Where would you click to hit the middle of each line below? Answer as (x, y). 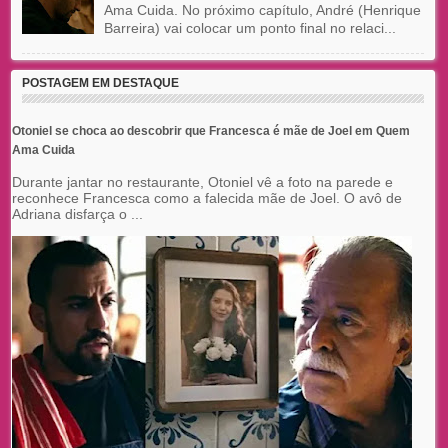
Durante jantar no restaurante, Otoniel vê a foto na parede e (202, 181)
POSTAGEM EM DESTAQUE (100, 83)
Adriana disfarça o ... (77, 213)
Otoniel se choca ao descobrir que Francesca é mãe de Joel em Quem (211, 130)
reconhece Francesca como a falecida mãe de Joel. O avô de (207, 197)
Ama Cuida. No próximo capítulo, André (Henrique (262, 10)
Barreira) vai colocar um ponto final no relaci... (249, 28)
